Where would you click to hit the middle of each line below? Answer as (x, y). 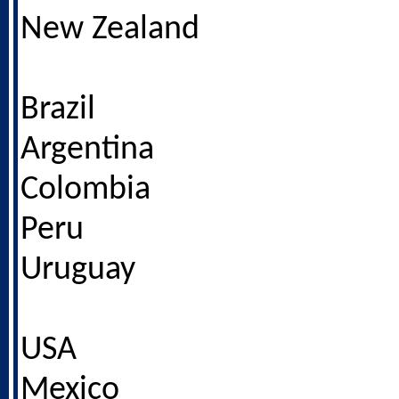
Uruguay (78, 270)
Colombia (85, 190)
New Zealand (110, 30)
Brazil (58, 110)
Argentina (87, 150)
